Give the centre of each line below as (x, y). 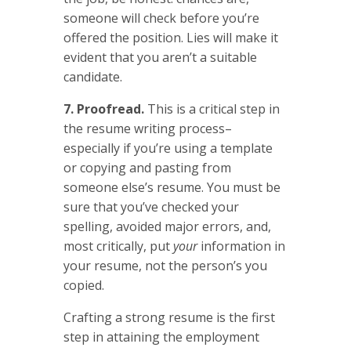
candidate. (92, 76)
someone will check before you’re (161, 18)
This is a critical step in (212, 109)
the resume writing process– (147, 128)
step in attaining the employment (161, 337)
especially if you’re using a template (168, 148)
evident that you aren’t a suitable (160, 57)
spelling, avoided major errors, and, (167, 226)
